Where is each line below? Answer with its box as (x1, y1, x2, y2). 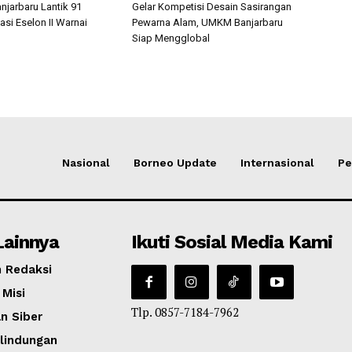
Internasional (240, 156, 314, 169)
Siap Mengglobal (132, 31, 210, 44)
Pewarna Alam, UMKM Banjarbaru (132, 16, 283, 28)
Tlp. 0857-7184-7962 (131, 303, 240, 320)
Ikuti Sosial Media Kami (131, 230, 333, 253)
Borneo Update (134, 156, 217, 169)
